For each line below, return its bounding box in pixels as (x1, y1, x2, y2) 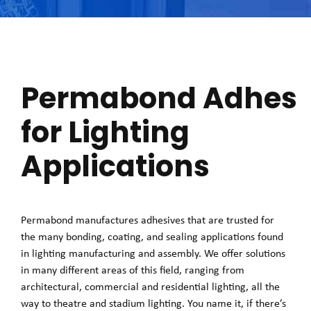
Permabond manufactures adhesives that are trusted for (21, 212, 274, 228)
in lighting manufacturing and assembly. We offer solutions (21, 246, 285, 261)
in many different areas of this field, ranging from (21, 262, 244, 278)
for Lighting (21, 111, 190, 153)
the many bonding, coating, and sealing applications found (21, 229, 283, 244)
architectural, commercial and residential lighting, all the (21, 279, 280, 294)
